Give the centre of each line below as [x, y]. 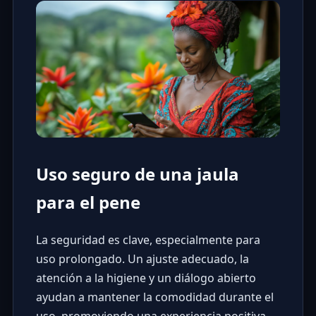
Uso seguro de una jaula [137, 174]
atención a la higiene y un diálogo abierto [146, 278]
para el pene [88, 202]
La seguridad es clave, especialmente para [148, 240]
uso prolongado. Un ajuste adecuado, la [142, 259]
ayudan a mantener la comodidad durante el [154, 297]
